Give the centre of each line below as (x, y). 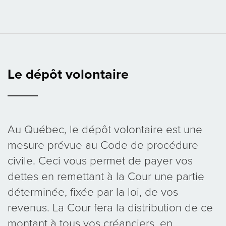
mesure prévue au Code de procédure (103, 145)
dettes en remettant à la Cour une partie (106, 176)
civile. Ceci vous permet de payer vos (100, 160)
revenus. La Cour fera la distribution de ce (110, 207)
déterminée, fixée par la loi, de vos (93, 192)
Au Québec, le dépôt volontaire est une (105, 129)
